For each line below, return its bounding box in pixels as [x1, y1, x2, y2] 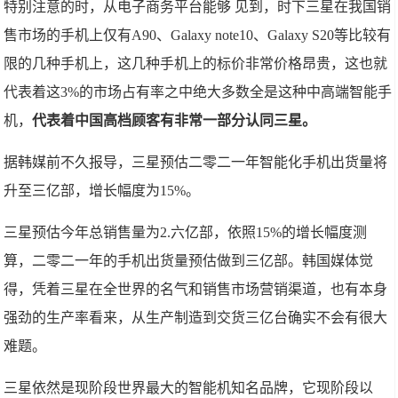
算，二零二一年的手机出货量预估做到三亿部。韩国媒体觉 [4, 253, 374, 269]
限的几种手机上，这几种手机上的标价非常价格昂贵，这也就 [4, 56, 388, 72]
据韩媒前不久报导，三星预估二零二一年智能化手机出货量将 [4, 155, 388, 171]
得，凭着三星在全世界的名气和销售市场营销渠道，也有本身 [4, 282, 388, 298]
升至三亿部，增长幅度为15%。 [4, 183, 201, 199]
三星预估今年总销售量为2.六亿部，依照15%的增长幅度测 [4, 225, 368, 241]
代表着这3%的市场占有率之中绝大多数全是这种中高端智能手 [4, 84, 393, 100]
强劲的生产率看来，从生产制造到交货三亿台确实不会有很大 [4, 310, 388, 326]
